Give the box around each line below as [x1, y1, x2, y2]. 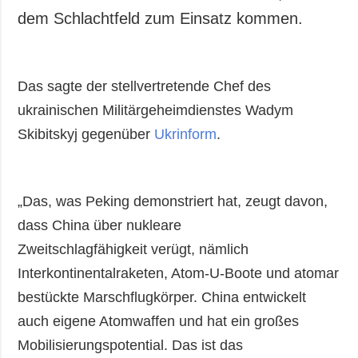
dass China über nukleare [18, 217, 182, 234]
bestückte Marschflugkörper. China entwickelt [18, 289, 307, 306]
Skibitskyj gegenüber [18, 126, 155, 143]
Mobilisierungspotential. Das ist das [18, 337, 244, 354]
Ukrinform [154, 126, 217, 143]
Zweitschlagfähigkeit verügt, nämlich [18, 241, 249, 258]
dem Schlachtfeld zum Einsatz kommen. [18, 10, 308, 28]
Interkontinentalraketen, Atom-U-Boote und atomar [18, 265, 340, 282]
